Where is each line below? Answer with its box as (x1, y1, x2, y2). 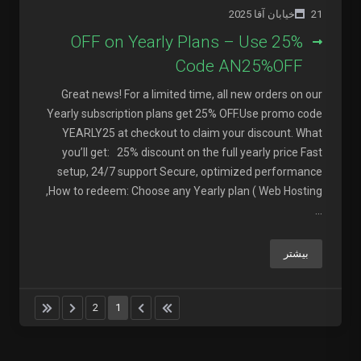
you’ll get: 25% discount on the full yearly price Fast (62, 146, 322, 159)
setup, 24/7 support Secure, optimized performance (57, 165, 322, 178)
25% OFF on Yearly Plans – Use (71, 32, 268, 52)
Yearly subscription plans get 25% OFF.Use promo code (47, 107, 322, 120)
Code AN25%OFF (175, 56, 303, 76)
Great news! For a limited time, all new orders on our (61, 88, 322, 101)
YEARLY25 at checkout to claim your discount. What (62, 127, 322, 139)
